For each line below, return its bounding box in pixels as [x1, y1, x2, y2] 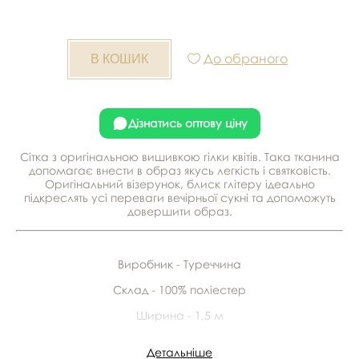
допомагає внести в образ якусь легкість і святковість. [28, 163, 331, 177]
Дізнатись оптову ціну [127, 116, 248, 131]
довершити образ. [127, 204, 232, 218]
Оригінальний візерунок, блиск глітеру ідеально [44, 176, 315, 191]
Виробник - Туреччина [118, 256, 241, 271]
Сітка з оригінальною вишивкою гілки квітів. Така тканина [19, 149, 340, 163]
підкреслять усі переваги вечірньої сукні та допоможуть [23, 190, 336, 204]
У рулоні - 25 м [138, 333, 221, 348]
